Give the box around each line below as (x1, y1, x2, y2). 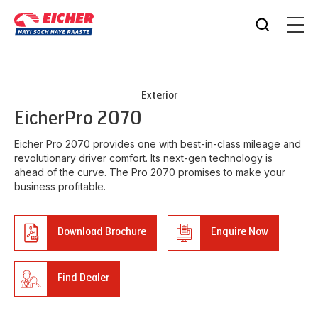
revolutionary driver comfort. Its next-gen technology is (14, 152, 273, 164)
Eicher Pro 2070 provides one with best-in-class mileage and (14, 138, 301, 150)
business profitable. (14, 180, 106, 192)
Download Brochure (57, 226, 146, 238)
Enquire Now (211, 226, 268, 238)
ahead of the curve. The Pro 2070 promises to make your (14, 166, 285, 178)
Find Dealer (57, 272, 109, 284)
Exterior (141, 89, 177, 102)
